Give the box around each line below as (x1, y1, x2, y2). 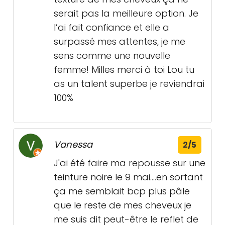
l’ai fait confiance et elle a (54, 21, 169, 34)
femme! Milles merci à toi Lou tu (54, 63, 194, 76)
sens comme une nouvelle (54, 49, 170, 62)
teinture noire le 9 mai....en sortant (54, 171, 203, 183)
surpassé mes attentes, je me (54, 35, 185, 48)
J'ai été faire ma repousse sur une (54, 157, 205, 169)
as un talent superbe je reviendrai (54, 77, 204, 90)
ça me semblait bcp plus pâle (54, 185, 190, 197)
